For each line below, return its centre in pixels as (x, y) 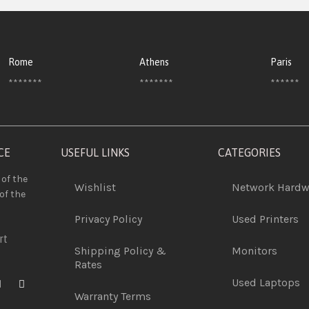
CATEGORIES (249, 152)
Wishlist (95, 187)
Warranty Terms (113, 296)
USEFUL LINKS (95, 152)
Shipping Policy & (120, 251)
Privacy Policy (108, 219)
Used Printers (265, 219)
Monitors (255, 251)
